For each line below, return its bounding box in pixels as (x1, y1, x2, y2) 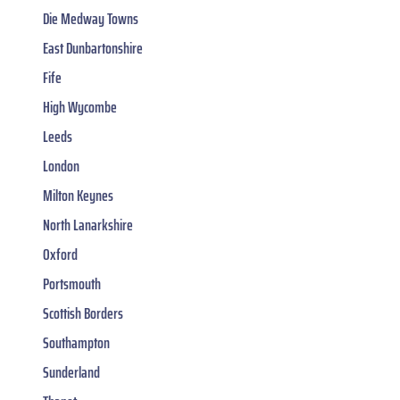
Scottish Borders (43, 300, 123, 326)
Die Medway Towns (43, 5, 138, 31)
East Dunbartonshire (43, 35, 143, 61)
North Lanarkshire (43, 212, 133, 237)
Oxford (43, 241, 78, 267)
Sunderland (43, 359, 100, 385)
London (43, 153, 79, 179)
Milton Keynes (43, 182, 113, 208)
